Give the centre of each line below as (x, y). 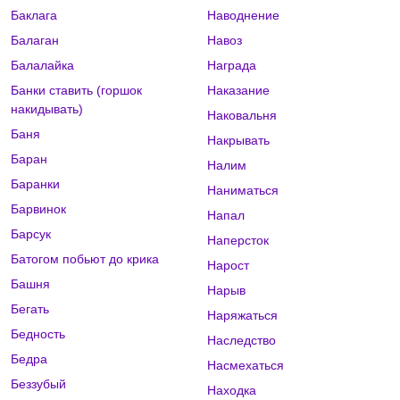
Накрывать (238, 141)
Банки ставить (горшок (76, 91)
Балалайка (42, 66)
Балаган (35, 41)
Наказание (238, 91)
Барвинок (38, 209)
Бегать (30, 309)
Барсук (31, 234)
